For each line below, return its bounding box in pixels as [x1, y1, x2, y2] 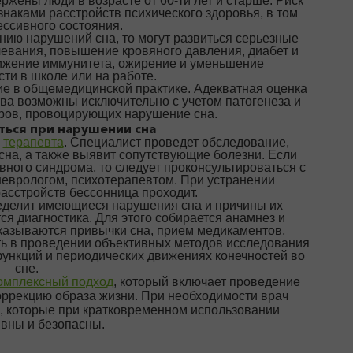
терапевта [2, 136, 64, 149]
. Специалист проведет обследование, [63, 136, 289, 149]
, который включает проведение [113, 275, 300, 288]
